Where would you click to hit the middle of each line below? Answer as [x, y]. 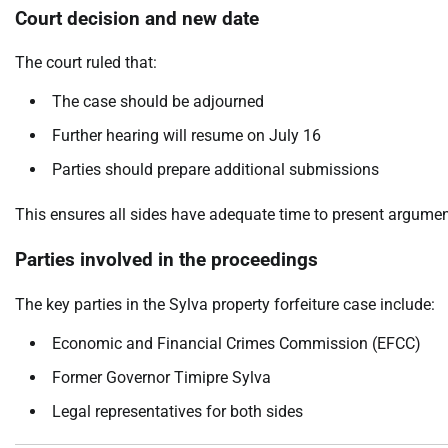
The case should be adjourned [158, 102]
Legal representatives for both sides [177, 411]
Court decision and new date [137, 18]
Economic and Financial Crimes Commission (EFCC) [236, 343]
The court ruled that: [86, 63]
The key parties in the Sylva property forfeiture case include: [225, 304]
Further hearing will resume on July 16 [186, 136]
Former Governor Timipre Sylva [161, 377]
